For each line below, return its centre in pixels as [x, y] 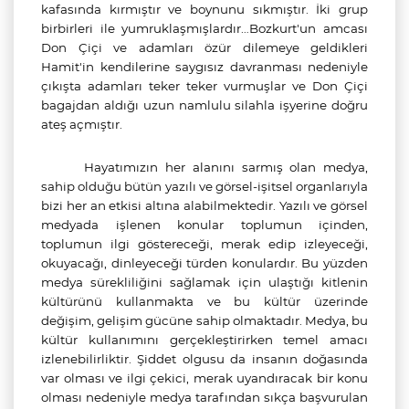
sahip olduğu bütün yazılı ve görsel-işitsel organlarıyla [204, 186]
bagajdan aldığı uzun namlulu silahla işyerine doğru [204, 105]
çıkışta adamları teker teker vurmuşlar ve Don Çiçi [204, 86]
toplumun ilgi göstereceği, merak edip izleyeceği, [204, 244]
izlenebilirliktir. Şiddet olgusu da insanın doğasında [204, 359]
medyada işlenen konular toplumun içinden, [204, 225]
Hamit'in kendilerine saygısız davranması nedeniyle [204, 67]
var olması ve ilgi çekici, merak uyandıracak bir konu [204, 378]
